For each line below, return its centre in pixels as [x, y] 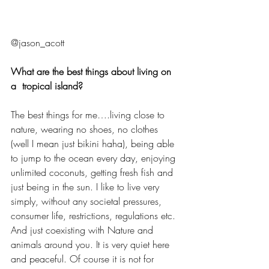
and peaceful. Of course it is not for [84, 258]
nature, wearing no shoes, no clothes [86, 129]
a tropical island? [47, 86]
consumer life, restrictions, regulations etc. [95, 215]
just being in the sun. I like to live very [86, 186]
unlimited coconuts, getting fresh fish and [93, 172]
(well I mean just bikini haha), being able [94, 143]
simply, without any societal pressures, [88, 201]
